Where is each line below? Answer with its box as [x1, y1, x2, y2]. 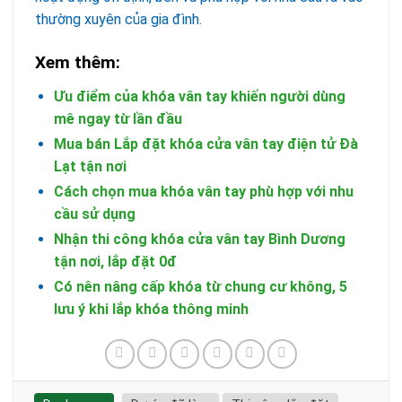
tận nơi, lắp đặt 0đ [53, 252, 177, 270]
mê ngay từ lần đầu [53, 109, 182, 127]
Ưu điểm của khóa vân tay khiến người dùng [53, 87, 345, 105]
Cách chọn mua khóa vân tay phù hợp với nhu [53, 182, 354, 200]
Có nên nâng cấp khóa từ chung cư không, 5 [53, 277, 347, 295]
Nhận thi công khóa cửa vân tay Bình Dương [53, 230, 345, 248]
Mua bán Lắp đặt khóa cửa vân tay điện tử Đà [53, 135, 358, 153]
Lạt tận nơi [53, 157, 127, 175]
